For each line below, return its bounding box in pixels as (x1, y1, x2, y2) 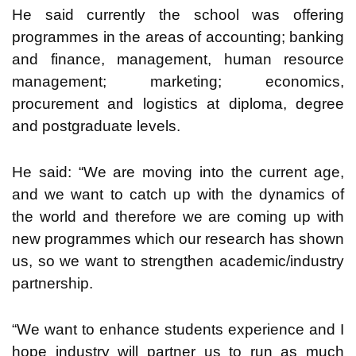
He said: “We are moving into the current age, (12, 163, 344, 180)
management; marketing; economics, (12, 72, 344, 90)
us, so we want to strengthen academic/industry (12, 252, 344, 269)
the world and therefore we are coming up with (12, 207, 344, 225)
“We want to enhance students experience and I (12, 320, 344, 338)
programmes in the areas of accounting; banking (12, 28, 344, 45)
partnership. (12, 274, 93, 292)
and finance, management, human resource (12, 50, 344, 68)
